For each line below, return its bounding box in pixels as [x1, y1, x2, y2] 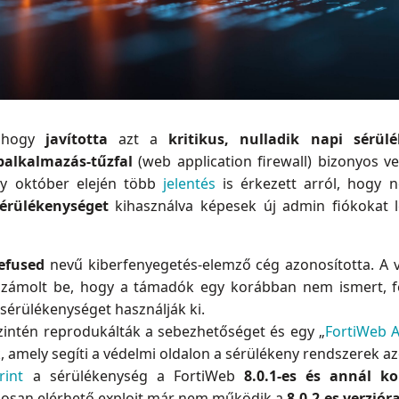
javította [45, 129, 118, 150]
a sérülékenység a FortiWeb [23, 366, 245, 387]
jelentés [162, 174, 216, 194]
